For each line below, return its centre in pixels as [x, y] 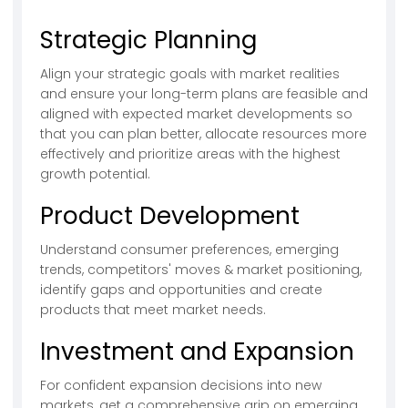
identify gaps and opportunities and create [181, 289]
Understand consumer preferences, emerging [189, 249]
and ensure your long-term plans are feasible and [204, 93]
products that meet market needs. [153, 309]
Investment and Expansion [197, 351]
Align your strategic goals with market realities [190, 73]
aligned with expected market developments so [196, 113]
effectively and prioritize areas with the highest [190, 153]
